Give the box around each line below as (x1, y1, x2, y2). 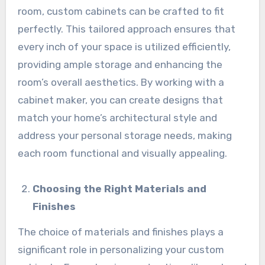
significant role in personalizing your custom (17, 243, 224, 256)
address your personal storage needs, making (17, 129, 232, 141)
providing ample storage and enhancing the (17, 58, 222, 70)
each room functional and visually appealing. (17, 147, 227, 159)
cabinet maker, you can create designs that (17, 93, 223, 106)
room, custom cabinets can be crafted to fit (17, 5, 224, 17)
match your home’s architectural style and (17, 111, 217, 124)
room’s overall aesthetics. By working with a (17, 76, 224, 88)
